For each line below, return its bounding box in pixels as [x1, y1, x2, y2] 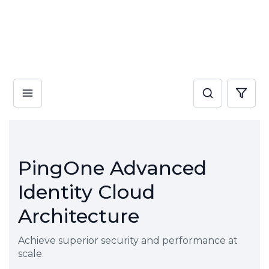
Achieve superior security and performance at [18, 235, 238, 246]
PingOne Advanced [18, 156, 207, 180]
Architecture [18, 204, 139, 228]
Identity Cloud [18, 180, 155, 204]
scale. [18, 248, 44, 259]
